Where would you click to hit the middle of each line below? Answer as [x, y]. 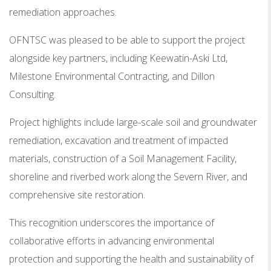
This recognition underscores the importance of [112, 222]
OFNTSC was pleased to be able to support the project [127, 40]
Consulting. [32, 94]
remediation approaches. [63, 12]
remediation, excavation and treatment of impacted [119, 140]
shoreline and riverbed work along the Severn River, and [128, 176]
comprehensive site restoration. [77, 194]
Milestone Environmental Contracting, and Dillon [112, 76]
